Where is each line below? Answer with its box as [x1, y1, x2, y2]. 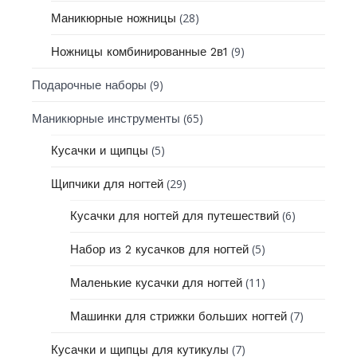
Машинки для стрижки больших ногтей [70, 308, 288, 324]
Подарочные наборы [32, 77, 147, 92]
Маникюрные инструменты [32, 111, 181, 126]
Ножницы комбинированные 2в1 [51, 44, 229, 59]
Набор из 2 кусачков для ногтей [70, 241, 249, 257]
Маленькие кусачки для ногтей [70, 275, 243, 290]
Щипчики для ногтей [51, 176, 164, 191]
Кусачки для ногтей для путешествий [70, 208, 280, 223]
